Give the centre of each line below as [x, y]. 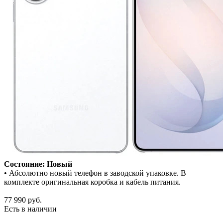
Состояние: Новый [38, 164]
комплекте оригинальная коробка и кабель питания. [92, 182]
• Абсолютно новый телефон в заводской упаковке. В [95, 173]
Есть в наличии [30, 209]
